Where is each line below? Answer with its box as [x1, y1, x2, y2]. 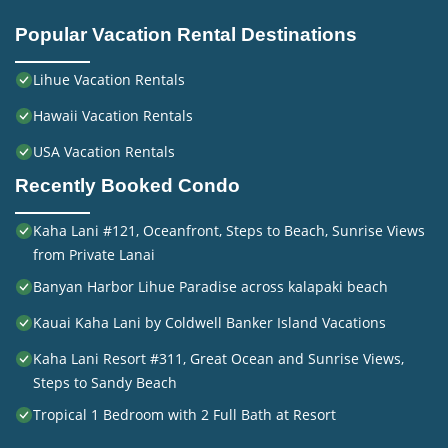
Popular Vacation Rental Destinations [15, 24, 357, 46]
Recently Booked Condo [15, 175, 240, 197]
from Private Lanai [33, 245, 155, 265]
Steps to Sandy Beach [33, 373, 177, 393]
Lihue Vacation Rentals [33, 70, 185, 90]
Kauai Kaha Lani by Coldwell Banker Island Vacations [33, 313, 386, 333]
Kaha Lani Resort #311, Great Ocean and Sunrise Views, [33, 349, 404, 369]
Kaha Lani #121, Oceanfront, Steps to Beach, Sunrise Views [33, 221, 425, 241]
